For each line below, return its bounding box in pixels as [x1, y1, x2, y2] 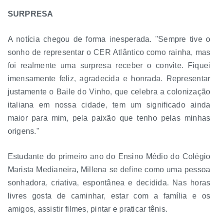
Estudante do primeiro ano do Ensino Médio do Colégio [7, 152, 211, 161]
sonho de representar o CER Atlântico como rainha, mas [7, 48, 211, 57]
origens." [7, 127, 39, 136]
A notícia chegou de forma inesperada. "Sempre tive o [7, 35, 211, 44]
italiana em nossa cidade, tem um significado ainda [7, 101, 211, 109]
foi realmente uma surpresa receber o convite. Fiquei [7, 61, 211, 70]
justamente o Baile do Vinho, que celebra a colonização [7, 88, 211, 96]
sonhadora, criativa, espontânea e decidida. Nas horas [7, 179, 211, 187]
